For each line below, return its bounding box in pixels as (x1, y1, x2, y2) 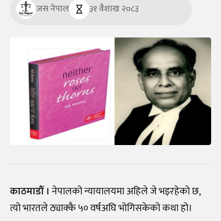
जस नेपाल (36, 1, 69, 17)
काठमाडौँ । (10, 183, 50, 200)
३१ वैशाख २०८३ (89, 1, 139, 17)
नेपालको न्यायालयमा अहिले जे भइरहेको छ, (50, 183, 200, 200)
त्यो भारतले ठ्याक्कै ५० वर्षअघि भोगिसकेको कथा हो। (10, 199, 192, 217)
